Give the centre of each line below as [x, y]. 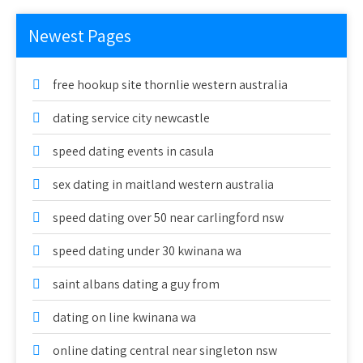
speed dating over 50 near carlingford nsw [168, 218]
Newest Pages [80, 36]
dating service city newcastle [131, 118]
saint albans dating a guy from [136, 284]
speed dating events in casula [133, 151]
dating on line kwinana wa [124, 317]
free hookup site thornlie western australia [170, 85]
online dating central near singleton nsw [165, 350]
